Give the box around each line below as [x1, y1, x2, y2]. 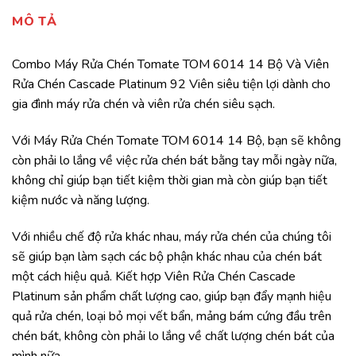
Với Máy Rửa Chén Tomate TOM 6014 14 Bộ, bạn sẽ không [12, 132, 341, 150]
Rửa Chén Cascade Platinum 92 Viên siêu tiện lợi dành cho [12, 75, 331, 94]
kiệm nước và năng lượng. [12, 192, 149, 210]
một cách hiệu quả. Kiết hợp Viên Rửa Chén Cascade [12, 267, 296, 285]
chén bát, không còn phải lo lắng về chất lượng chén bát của [12, 327, 335, 345]
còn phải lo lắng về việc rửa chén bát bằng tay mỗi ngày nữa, [12, 152, 337, 170]
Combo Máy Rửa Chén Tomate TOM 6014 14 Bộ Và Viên [12, 56, 329, 74]
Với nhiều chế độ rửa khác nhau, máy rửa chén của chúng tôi [12, 227, 331, 246]
